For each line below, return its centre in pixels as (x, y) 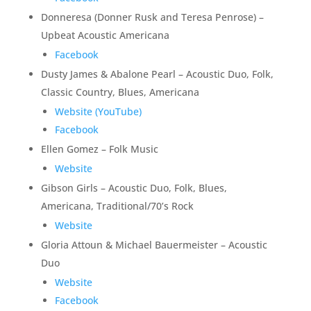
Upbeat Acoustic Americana (105, 35)
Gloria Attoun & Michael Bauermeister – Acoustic (154, 245)
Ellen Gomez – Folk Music (99, 149)
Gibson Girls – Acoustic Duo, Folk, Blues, (134, 188)
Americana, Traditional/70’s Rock (117, 206)
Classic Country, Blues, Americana (120, 92)
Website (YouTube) (98, 111)
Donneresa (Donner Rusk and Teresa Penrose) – (152, 17)
